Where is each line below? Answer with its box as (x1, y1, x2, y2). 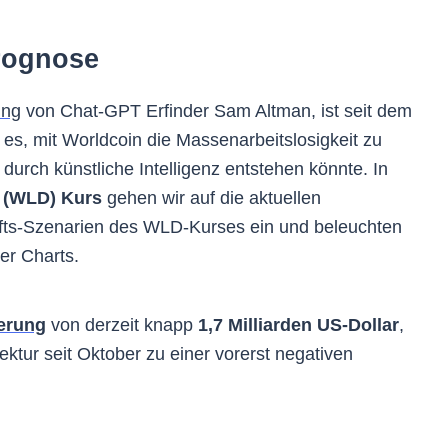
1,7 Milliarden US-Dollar (198, 314, 399, 335)
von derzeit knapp (46, 314, 198, 335)
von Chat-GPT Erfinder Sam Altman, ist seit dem (21, 100, 412, 121)
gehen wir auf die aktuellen (102, 187, 321, 208)
